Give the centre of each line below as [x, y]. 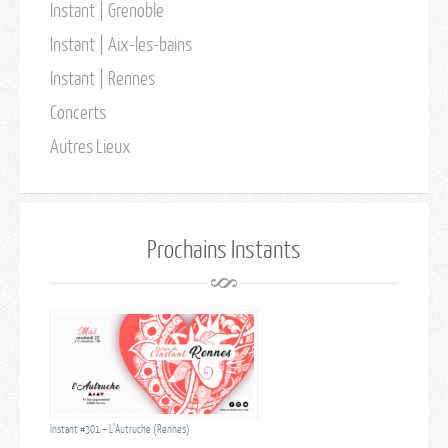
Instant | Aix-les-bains [121, 43]
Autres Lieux [90, 145]
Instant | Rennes [102, 77]
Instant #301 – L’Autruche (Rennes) [120, 428]
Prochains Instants [224, 248]
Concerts [78, 111]
